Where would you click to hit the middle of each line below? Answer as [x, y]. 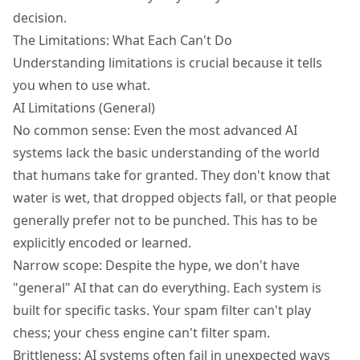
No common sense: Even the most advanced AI [155, 130]
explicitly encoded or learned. [102, 243]
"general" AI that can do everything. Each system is [167, 288]
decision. [40, 18]
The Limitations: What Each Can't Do [123, 40]
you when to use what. [82, 85]
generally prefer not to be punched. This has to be [165, 220]
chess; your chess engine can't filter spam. [141, 333]
